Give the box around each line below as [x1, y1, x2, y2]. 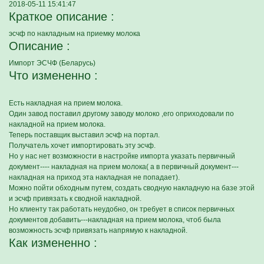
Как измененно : [9, 236, 97, 249]
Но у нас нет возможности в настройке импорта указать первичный [9, 152, 235, 160]
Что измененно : [9, 69, 98, 82]
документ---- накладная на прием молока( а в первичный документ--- [9, 163, 239, 171]
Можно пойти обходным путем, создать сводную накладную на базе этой [9, 184, 255, 192]
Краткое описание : [9, 10, 114, 23]
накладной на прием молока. [9, 120, 105, 128]
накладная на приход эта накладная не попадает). [9, 173, 180, 181]
